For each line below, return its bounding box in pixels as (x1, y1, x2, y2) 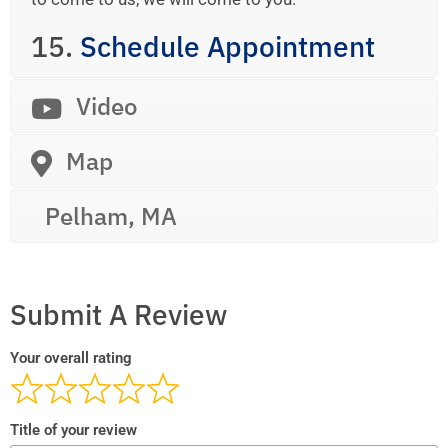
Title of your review (10, 421, 137, 440)
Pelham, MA (45, 200, 177, 233)
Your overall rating (10, 348, 132, 367)
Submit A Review (10, 295, 227, 333)
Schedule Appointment (80, 28, 375, 66)
